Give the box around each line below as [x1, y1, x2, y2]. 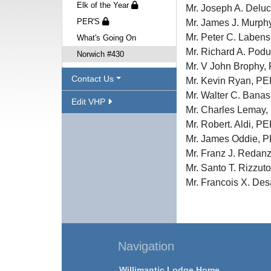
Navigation [118, 240, 174, 253]
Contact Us [71, 74, 114, 83]
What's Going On [77, 33, 136, 42]
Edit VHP [71, 97, 108, 106]
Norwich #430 [77, 50, 124, 59]
